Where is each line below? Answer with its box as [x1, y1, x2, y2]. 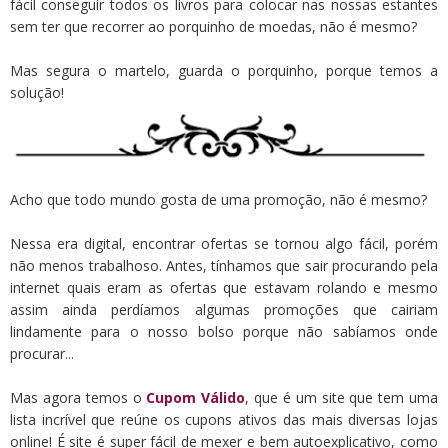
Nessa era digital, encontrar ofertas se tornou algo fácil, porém [10, 233, 438, 253]
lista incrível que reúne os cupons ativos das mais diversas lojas [10, 409, 438, 429]
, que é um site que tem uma [245, 387, 439, 407]
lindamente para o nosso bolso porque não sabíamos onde [10, 321, 438, 341]
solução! [10, 82, 64, 102]
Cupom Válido [146, 387, 246, 407]
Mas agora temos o [10, 387, 147, 407]
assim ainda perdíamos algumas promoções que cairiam [10, 299, 438, 319]
